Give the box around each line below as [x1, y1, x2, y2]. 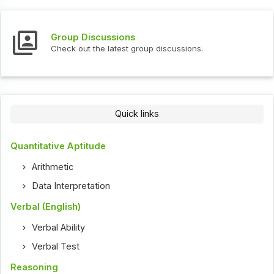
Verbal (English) [10, 201, 81, 212]
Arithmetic [32, 161, 74, 172]
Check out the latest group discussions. [51, 43, 204, 53]
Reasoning [10, 261, 59, 273]
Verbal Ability [32, 221, 86, 233]
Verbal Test [32, 240, 80, 252]
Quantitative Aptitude [10, 140, 106, 152]
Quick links [115, 108, 159, 119]
